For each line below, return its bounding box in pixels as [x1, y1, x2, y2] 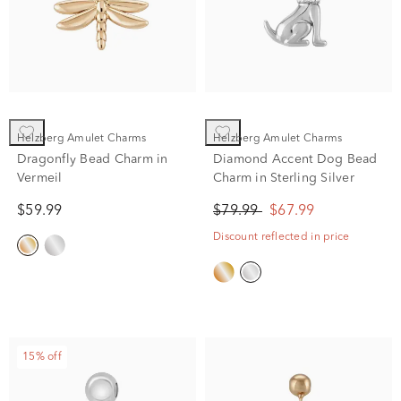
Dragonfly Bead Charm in [17, 152, 168, 166]
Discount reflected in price [213, 231, 350, 243]
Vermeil [17, 171, 63, 184]
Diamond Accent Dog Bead [213, 152, 378, 166]
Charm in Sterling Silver [213, 171, 354, 184]
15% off [22, 351, 62, 363]
